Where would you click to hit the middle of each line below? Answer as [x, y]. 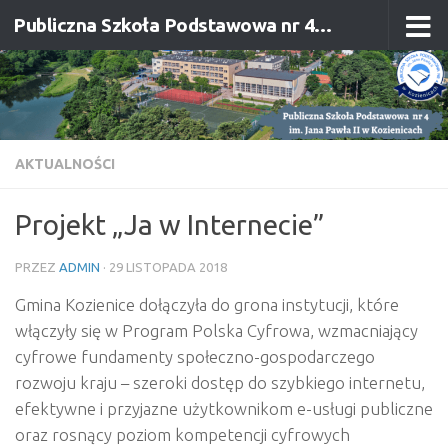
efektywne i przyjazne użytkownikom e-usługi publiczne [224, 409]
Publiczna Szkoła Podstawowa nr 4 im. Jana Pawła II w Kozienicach [323, 25]
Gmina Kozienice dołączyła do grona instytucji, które [207, 305]
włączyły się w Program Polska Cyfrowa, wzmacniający [216, 331]
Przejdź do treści [93, 28]
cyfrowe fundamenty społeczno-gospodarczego [195, 357]
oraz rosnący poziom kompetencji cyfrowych [182, 435]
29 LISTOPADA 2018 [168, 267]
